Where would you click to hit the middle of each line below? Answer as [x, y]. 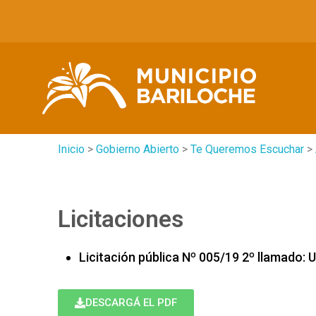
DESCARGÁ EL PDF [131, 303]
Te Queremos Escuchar [247, 149]
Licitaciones [121, 219]
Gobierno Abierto [138, 149]
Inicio [71, 149]
